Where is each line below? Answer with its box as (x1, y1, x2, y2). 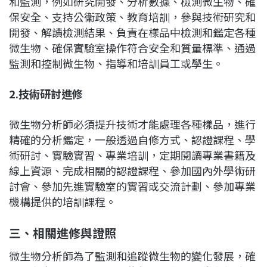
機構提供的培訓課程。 (9, 194, 116, 210)
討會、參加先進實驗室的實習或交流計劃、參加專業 (9, 178, 256, 194)
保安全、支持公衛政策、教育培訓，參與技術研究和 (9, 9, 256, 25)
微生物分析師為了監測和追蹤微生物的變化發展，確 (9, 248, 256, 264)
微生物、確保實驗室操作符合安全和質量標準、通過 (9, 40, 256, 56)
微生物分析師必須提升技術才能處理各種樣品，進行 (9, 116, 256, 132)
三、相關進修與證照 (9, 224, 116, 242)
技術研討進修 (18, 86, 83, 102)
